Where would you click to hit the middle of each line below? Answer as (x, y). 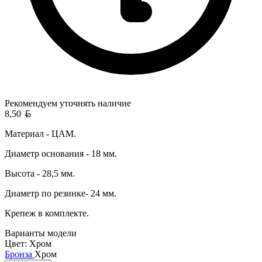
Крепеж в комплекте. (47, 213)
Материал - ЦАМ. (40, 133)
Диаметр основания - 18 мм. (61, 153)
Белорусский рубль (70, 113)
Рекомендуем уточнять (50, 103)
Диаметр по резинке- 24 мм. (61, 193)
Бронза (20, 254)
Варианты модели (41, 233)
